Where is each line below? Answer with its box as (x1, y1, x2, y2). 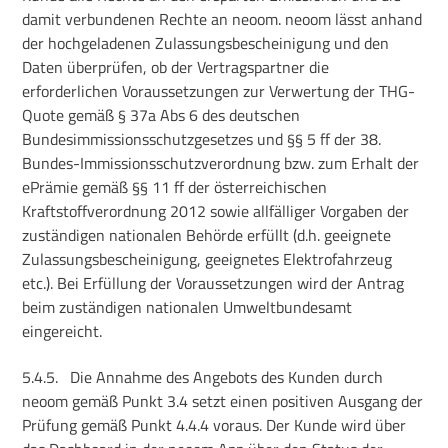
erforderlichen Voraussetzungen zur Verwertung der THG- (22, 79, 416, 104)
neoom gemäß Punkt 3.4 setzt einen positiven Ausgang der (22, 389, 424, 414)
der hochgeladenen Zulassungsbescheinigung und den (22, 31, 390, 56)
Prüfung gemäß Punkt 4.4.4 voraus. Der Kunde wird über (22, 413, 407, 438)
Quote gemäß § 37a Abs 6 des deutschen (22, 103, 301, 128)
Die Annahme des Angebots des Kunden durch (70, 365, 384, 390)
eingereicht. (22, 319, 103, 344)
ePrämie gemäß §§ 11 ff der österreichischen (22, 175, 328, 200)
